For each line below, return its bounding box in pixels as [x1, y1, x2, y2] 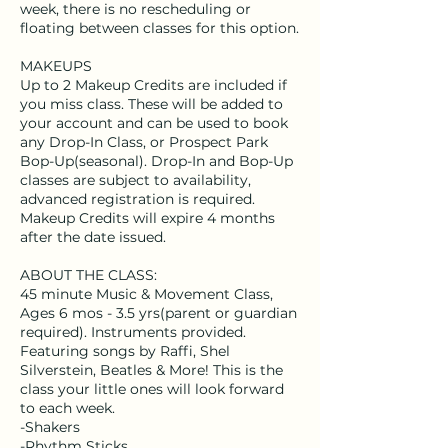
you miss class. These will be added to [20, 95, 283, 113]
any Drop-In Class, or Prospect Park [20, 133, 268, 151]
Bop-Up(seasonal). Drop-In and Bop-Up [20, 152, 293, 170]
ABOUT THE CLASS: [20, 266, 157, 284]
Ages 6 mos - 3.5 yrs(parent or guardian [20, 304, 297, 322]
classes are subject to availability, [20, 171, 251, 189]
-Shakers [20, 418, 80, 436]
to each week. [20, 399, 115, 417]
